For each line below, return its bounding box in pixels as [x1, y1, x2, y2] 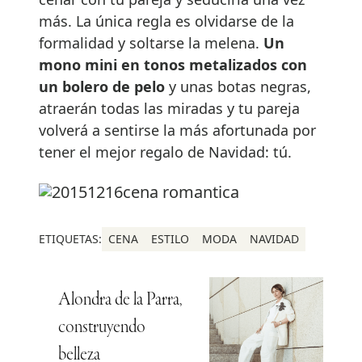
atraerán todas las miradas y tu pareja [39, 98, 300, 118]
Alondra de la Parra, [58, 290, 182, 310]
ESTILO [151, 230, 189, 246]
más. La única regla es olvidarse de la [39, 11, 294, 31]
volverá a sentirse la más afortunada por [39, 120, 316, 140]
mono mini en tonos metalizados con [39, 54, 307, 74]
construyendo [58, 318, 145, 338]
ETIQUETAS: [39, 230, 102, 246]
